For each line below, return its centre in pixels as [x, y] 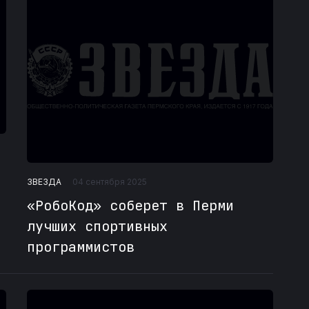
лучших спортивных [97, 227]
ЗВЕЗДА [44, 181]
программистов [80, 247]
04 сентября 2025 [109, 182]
